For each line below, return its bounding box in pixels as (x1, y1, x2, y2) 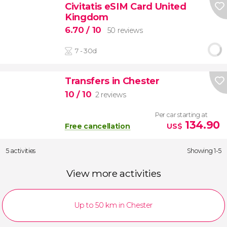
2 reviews (95, 90, 126, 99)
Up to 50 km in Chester (74, 201, 153, 210)
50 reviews (107, 26, 143, 35)
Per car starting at (155, 110, 208, 119)
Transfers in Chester (64, 75, 160, 87)
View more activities (66, 168, 161, 180)
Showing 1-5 (186, 146, 221, 155)
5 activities (6, 146, 36, 155)
